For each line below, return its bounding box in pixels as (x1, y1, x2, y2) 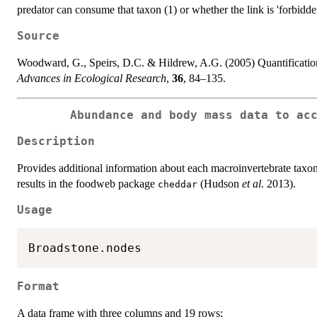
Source (17, 29, 59, 42)
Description (17, 134, 95, 148)
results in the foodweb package (17, 177, 158, 190)
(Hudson (197, 177, 242, 190)
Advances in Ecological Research (17, 71, 166, 84)
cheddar (158, 178, 197, 190)
